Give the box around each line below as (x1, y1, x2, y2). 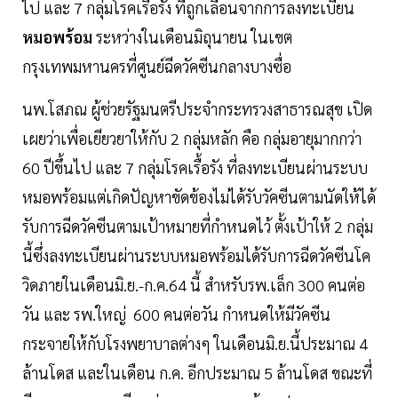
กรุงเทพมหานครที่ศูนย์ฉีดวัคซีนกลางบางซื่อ (22, 56, 291, 77)
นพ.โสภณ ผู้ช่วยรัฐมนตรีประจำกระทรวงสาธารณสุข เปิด (22, 99, 372, 120)
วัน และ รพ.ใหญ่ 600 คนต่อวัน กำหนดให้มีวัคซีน (22, 304, 330, 325)
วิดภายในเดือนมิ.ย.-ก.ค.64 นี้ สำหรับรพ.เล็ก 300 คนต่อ (22, 275, 365, 296)
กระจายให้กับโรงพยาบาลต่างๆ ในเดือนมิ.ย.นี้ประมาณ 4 (22, 333, 368, 354)
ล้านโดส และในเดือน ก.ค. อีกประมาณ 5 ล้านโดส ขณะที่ (22, 362, 372, 384)
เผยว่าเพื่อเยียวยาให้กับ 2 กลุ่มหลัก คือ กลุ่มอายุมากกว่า (22, 128, 362, 149)
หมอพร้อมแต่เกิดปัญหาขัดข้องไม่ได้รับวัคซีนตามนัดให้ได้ (22, 187, 376, 208)
